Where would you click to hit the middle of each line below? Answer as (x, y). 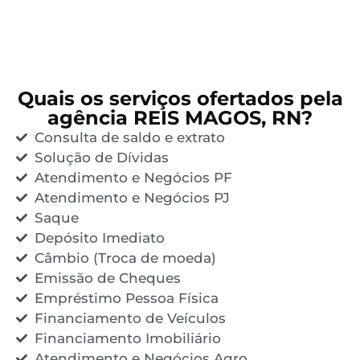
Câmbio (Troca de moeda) (125, 258)
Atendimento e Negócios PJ (132, 197)
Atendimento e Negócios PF (133, 177)
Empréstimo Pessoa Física (126, 298)
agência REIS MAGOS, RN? (180, 117)
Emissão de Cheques (107, 278)
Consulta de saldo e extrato (129, 137)
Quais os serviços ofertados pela (180, 98)
